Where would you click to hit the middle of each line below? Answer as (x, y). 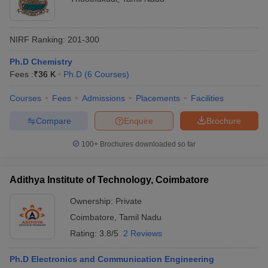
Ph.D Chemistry (41, 62)
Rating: (85, 233)
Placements (158, 98)
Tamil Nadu (140, 217)
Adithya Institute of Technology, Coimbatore (109, 180)
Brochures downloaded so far (147, 144)
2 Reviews (143, 233)
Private (129, 201)
